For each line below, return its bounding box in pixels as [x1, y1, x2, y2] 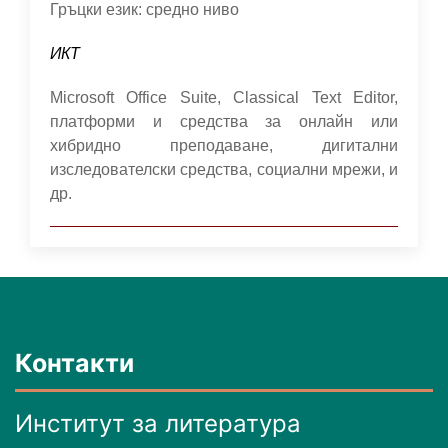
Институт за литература [15, 409, 301, 439]
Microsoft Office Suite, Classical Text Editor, [50, 89, 398, 106]
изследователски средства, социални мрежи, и [50, 161, 398, 178]
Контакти [15, 348, 134, 378]
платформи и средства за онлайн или [50, 113, 398, 130]
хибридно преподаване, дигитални [50, 137, 398, 154]
